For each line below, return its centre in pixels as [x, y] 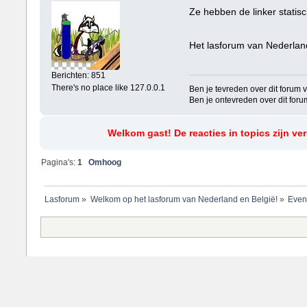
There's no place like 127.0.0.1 [109, 87]
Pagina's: [60, 163]
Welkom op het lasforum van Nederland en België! [184, 199]
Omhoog [105, 163]
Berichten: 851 [79, 75]
